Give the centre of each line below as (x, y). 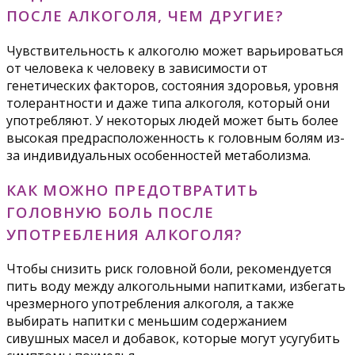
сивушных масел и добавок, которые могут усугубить (173, 339)
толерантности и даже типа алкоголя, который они (168, 103)
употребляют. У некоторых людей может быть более (172, 120)
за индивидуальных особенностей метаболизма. (158, 155)
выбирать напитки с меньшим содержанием (147, 321)
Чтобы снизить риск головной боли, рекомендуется (169, 269)
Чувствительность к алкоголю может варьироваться (175, 50)
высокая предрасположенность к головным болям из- (176, 137)
